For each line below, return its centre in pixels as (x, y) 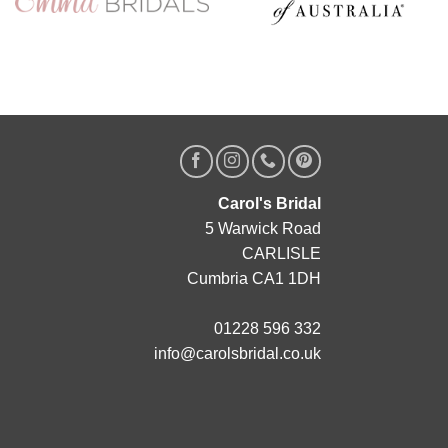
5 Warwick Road (263, 228)
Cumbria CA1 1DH (254, 278)
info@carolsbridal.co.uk (235, 353)
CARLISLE (281, 253)
